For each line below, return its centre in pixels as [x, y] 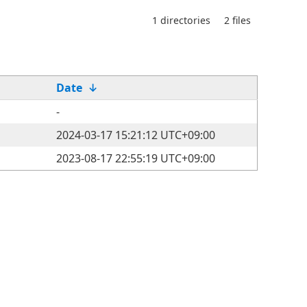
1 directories [181, 20]
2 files [237, 20]
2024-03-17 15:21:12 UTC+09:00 [136, 135]
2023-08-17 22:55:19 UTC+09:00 [136, 158]
